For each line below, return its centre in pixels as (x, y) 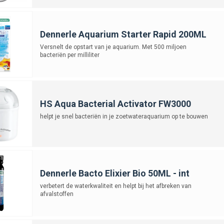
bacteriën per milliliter (69, 55)
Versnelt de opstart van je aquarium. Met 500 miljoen (113, 47)
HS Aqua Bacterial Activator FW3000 (115, 103)
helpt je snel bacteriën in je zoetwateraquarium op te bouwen (124, 116)
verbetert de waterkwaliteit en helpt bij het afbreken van (115, 186)
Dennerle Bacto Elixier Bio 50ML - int (114, 173)
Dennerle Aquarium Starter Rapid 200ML (123, 34)
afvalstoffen (56, 194)
